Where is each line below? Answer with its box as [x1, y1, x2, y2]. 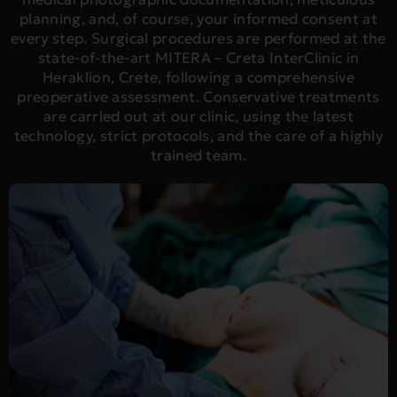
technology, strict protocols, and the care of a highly [13, 127, 384, 146]
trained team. [150, 146, 247, 166]
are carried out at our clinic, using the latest [43, 107, 354, 127]
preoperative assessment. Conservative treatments [17, 88, 380, 107]
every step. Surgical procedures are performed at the [11, 29, 386, 49]
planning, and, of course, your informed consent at [19, 10, 378, 29]
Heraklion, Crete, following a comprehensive [43, 68, 354, 88]
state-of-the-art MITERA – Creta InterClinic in [37, 49, 360, 68]
